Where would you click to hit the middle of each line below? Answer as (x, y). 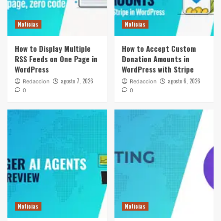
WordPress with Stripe (158, 69)
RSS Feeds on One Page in (56, 59)
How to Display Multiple (53, 48)
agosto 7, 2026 (77, 81)
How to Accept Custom (159, 48)
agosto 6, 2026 (184, 81)
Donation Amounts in (155, 59)
